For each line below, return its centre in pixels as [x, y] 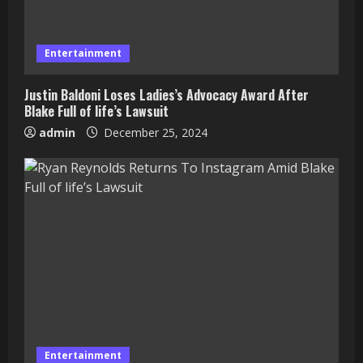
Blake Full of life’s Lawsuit [96, 111]
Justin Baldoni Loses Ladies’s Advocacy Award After [167, 94]
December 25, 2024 [154, 132]
